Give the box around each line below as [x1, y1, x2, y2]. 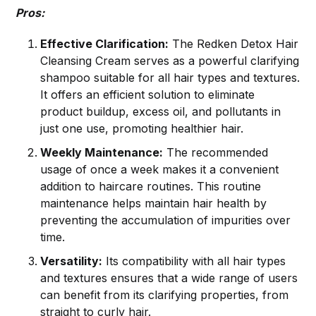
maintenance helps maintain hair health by [40, 196, 267, 211]
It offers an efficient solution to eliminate [40, 87, 255, 102]
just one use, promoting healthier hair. [40, 121, 244, 136]
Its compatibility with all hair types [102, 254, 286, 269]
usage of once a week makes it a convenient [40, 162, 279, 177]
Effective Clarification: [40, 37, 169, 51]
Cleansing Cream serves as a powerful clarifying [40, 54, 300, 68]
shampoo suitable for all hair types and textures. [40, 71, 300, 85]
